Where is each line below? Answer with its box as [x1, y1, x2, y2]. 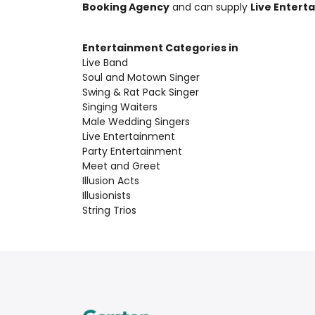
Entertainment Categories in [82, 41, 238, 55]
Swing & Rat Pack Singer [82, 85, 199, 99]
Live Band [82, 56, 128, 70]
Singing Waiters [82, 100, 157, 114]
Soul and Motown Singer [82, 70, 200, 84]
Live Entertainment [82, 129, 175, 143]
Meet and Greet [82, 159, 160, 173]
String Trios [82, 203, 136, 217]
